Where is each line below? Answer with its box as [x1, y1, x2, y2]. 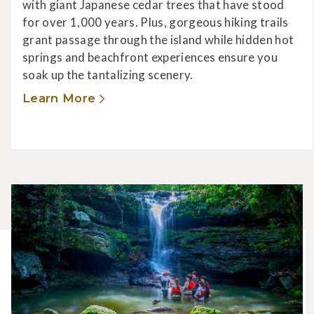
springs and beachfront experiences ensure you [22, 50, 278, 65]
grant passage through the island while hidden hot [22, 32, 294, 48]
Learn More [22, 91, 96, 106]
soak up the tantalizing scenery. [22, 67, 193, 83]
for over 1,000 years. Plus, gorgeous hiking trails [22, 15, 289, 30]
